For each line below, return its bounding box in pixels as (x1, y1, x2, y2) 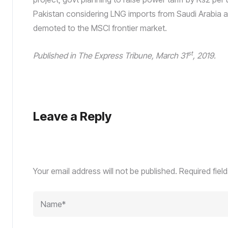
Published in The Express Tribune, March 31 (33, 50, 188, 61)
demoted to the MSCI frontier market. (33, 23, 167, 33)
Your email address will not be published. (33, 166, 177, 176)
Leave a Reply (33, 109, 111, 124)
